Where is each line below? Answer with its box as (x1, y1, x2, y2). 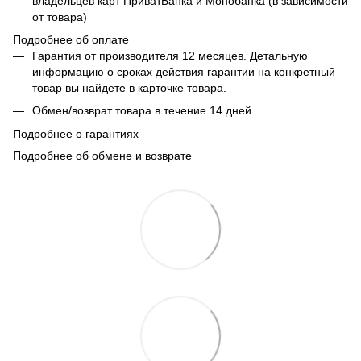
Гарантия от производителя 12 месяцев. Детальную (32, 48, 308, 62)
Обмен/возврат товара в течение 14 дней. (32, 104, 255, 118)
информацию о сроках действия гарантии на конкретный (32, 64, 335, 78)
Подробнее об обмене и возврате (13, 148, 192, 162)
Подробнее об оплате (13, 32, 129, 46)
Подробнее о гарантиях (13, 127, 139, 140)
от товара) (32, 10, 87, 23)
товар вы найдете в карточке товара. (32, 81, 226, 94)
